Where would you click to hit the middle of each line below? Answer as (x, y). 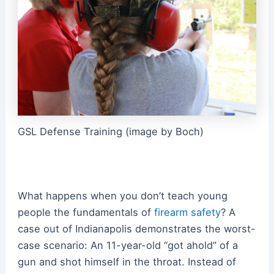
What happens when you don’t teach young (122, 195)
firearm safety (187, 212)
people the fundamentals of (86, 212)
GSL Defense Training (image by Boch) (110, 132)
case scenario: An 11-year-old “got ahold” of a (128, 245)
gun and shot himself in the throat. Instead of (127, 261)
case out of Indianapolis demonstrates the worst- (136, 228)
